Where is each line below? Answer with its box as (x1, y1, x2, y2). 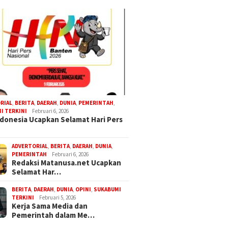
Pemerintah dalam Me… (12, 210, 95, 220)
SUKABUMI (94, 185, 122, 193)
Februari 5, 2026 (39, 193, 76, 201)
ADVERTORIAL (12, 142, 48, 150)
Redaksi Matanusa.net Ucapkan (12, 157, 122, 167)
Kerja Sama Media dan (12, 201, 88, 211)
